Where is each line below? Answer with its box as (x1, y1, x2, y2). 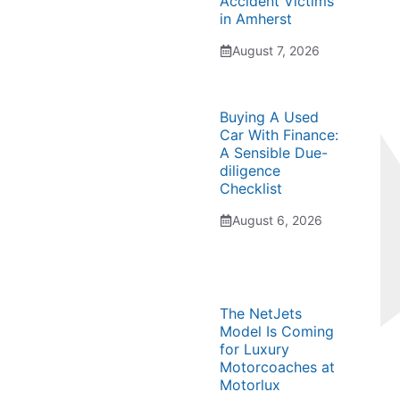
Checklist (220, 179, 282, 197)
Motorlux (220, 376, 280, 394)
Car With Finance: (220, 126, 338, 144)
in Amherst (220, 10, 292, 28)
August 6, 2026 (232, 212, 322, 228)
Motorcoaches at (220, 358, 335, 376)
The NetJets (220, 304, 302, 322)
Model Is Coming (220, 322, 334, 340)
